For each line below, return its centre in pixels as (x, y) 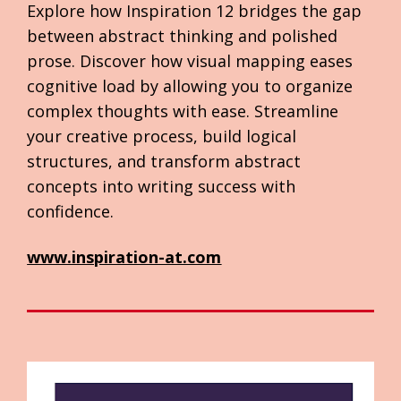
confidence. (71, 212)
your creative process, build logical (162, 137)
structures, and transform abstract (164, 162)
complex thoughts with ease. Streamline (183, 111)
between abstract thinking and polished (183, 36)
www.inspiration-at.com (124, 257)
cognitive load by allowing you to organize (190, 86)
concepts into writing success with (162, 187)
